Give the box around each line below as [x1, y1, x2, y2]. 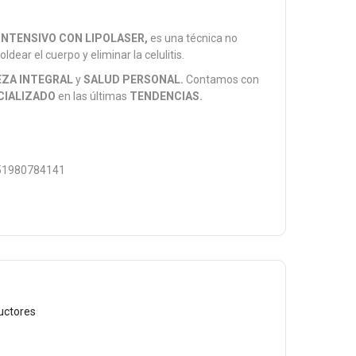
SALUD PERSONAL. [83, 73, 184, 86]
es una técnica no [150, 32, 238, 44]
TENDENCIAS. [130, 90, 203, 103]
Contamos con [184, 73, 260, 86]
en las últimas [56, 90, 130, 103]
